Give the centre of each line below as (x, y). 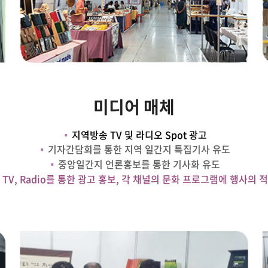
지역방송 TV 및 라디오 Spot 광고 (138, 135)
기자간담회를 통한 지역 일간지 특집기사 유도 (138, 149)
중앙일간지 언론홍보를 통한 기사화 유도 (138, 164)
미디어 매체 (134, 107)
